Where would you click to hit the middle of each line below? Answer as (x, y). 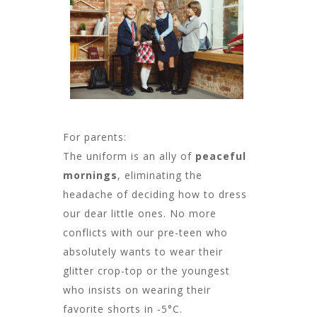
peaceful (221, 156)
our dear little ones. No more (140, 214)
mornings (90, 175)
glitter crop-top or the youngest (146, 271)
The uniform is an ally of (129, 156)
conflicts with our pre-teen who (145, 233)
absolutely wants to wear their (143, 252)
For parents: (95, 137)
